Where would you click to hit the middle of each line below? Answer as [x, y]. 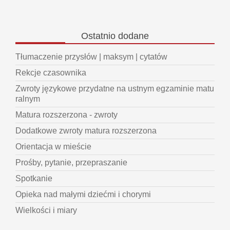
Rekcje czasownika [51, 73]
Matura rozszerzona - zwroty [66, 115]
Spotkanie [34, 179]
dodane [132, 36]
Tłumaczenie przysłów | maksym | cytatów [91, 57]
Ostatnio [98, 36]
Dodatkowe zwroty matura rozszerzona [86, 131]
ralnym [28, 99]
